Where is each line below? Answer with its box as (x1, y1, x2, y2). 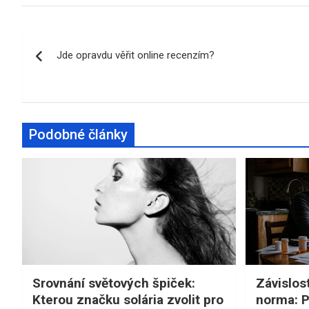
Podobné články (29, 126, 128, 143)
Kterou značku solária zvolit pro (32, 291, 223, 308)
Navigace (21, 26, 112, 52)
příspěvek (21, 82, 117, 109)
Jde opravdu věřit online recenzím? (57, 48, 215, 61)
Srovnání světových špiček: (32, 275, 195, 291)
